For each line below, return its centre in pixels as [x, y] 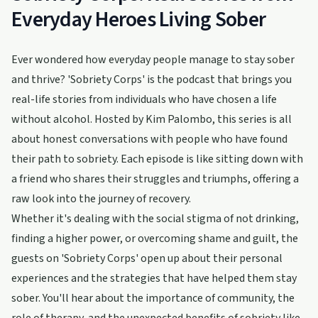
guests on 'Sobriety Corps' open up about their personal [147, 258]
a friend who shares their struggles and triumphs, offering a [155, 179]
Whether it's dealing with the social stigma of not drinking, [155, 219]
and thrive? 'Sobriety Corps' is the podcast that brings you [152, 79]
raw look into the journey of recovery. [101, 199]
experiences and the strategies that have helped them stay [154, 278]
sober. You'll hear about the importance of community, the [153, 298]
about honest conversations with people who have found [149, 139]
